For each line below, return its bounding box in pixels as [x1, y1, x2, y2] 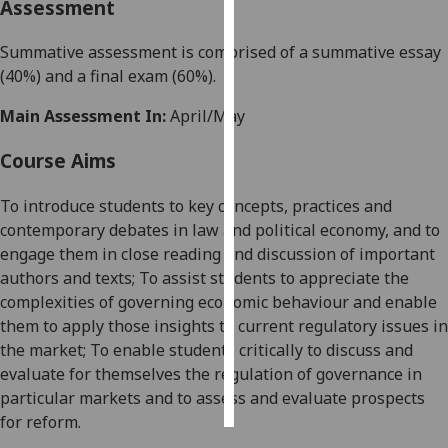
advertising [245, 55, 337, 78]
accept [255, 364, 301, 384]
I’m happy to [274, 100, 367, 123]
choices [255, 329, 305, 349]
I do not [274, 196, 331, 219]
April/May [166, 105, 245, 128]
